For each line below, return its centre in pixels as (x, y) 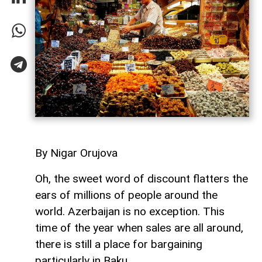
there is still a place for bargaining (119, 244)
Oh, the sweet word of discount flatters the (142, 178)
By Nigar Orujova (76, 153)
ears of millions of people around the (126, 195)
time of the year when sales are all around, (139, 227)
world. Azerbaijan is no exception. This (130, 211)
